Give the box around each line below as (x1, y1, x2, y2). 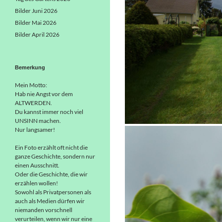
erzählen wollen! (15, 179, 58, 187)
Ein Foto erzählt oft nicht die (15, 144, 88, 151)
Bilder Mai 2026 (15, 19, 56, 26)
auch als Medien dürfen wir (15, 197, 85, 205)
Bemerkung (15, 64, 45, 70)
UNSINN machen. (15, 117, 61, 124)
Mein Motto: (15, 81, 47, 89)
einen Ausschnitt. (15, 162, 59, 169)
